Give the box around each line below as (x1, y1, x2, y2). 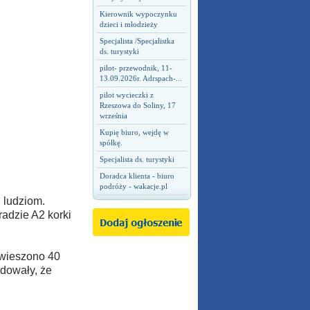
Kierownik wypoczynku (99, 10, 177, 18)
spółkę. (99, 138, 122, 147)
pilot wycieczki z (99, 91, 154, 99)
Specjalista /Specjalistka (99, 37, 174, 45)
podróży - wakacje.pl (99, 182, 167, 190)
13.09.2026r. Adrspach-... (99, 74, 182, 82)
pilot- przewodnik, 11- (99, 64, 172, 72)
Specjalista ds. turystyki (99, 155, 174, 163)
